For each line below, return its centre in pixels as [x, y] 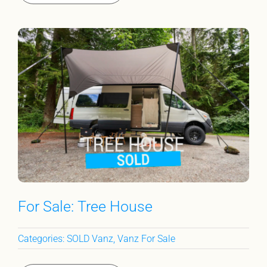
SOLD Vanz [90, 238]
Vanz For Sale [146, 238]
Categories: [42, 238]
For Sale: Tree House [85, 207]
